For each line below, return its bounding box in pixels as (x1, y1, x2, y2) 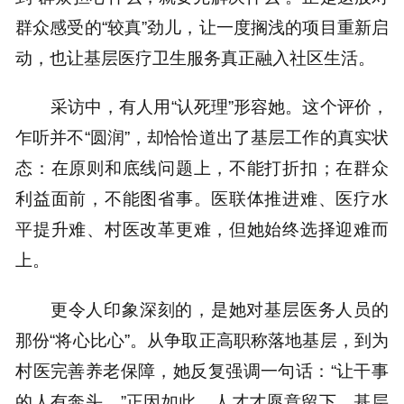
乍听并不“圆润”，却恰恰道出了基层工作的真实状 (15, 127, 389, 148)
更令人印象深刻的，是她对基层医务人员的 (50, 298, 389, 319)
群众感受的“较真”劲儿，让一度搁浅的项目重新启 (15, 16, 389, 37)
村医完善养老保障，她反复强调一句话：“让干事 (15, 360, 389, 381)
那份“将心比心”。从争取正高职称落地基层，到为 (15, 329, 389, 350)
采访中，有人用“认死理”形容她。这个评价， (50, 96, 389, 117)
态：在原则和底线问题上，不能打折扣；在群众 (15, 158, 389, 179)
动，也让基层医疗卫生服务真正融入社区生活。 (15, 47, 376, 68)
